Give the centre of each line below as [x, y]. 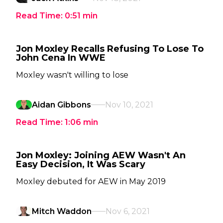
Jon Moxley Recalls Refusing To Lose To [110, 49]
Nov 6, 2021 [128, 211]
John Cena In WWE [61, 58]
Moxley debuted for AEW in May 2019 [91, 181]
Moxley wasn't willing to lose [72, 75]
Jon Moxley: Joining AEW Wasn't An [101, 155]
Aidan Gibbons [61, 105]
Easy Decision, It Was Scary [81, 164]
